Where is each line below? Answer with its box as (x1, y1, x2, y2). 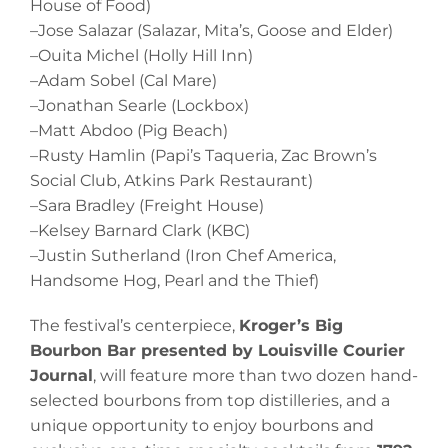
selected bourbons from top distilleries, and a (30, 391, 390, 411)
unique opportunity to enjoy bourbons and (30, 416, 374, 436)
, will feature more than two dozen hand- (93, 366, 418, 386)
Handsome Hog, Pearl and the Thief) (30, 271, 319, 291)
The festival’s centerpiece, (30, 316, 239, 336)
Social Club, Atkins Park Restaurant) (30, 171, 313, 191)
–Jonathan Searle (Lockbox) (30, 96, 249, 116)
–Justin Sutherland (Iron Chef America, (30, 246, 336, 266)
